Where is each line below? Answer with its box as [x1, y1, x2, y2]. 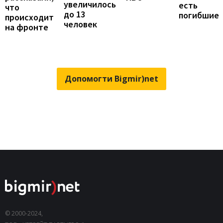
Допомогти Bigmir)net [65, 73, 158, 85]
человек [64, 18, 97, 30]
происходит [5, 11, 54, 23]
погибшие [179, 9, 219, 21]
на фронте [5, 21, 48, 33]
